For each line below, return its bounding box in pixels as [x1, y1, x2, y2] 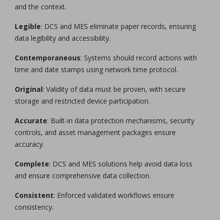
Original [15, 84, 43, 94]
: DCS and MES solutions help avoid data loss [49, 159, 192, 168]
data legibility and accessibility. [15, 33, 110, 43]
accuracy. [15, 139, 44, 149]
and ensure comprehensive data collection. [15, 170, 151, 180]
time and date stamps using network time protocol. [15, 64, 178, 74]
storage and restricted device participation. [15, 96, 150, 106]
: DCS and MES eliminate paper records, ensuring [41, 21, 196, 31]
